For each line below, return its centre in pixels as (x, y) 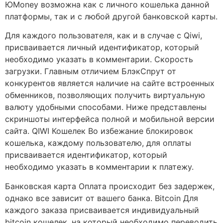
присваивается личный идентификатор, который (102, 48)
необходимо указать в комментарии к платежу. (99, 167)
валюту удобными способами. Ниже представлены (106, 107)
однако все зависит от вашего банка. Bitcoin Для (102, 198)
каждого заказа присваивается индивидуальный (102, 210)
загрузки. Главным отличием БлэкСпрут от (91, 71)
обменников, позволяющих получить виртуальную (105, 95)
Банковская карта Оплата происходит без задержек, (110, 186)
